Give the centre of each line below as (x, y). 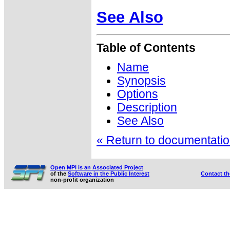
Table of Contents (146, 48)
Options (138, 94)
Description (147, 108)
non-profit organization (82, 180)
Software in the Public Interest (109, 174)
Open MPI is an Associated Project (97, 167)
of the (59, 174)
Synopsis (141, 81)
